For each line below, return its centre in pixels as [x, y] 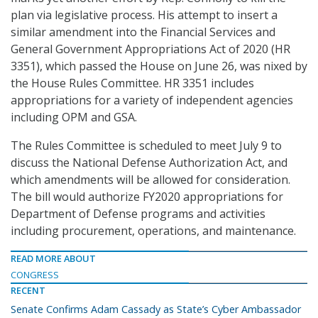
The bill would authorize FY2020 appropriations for [147, 197]
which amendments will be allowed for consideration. [150, 180]
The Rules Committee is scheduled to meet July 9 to [146, 146]
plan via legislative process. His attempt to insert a [144, 15]
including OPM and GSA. [74, 117]
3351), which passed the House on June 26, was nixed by [159, 66]
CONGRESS [35, 275]
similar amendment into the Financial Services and [143, 32]
